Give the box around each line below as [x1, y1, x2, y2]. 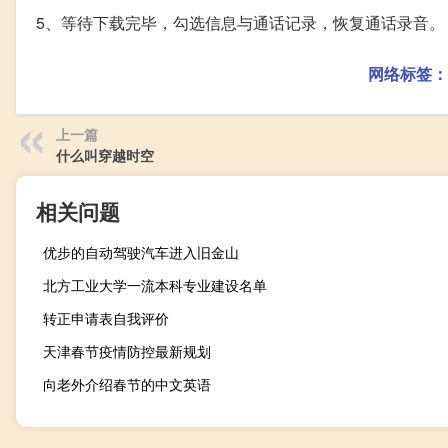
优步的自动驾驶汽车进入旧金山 [43, 242, 239, 263]
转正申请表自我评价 [43, 308, 169, 329]
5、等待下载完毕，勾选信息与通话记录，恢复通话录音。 [36, 11, 445, 35]
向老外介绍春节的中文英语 [43, 374, 211, 395]
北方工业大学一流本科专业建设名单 [43, 275, 267, 296]
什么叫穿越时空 [56, 145, 154, 166]
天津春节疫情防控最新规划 [43, 341, 211, 362]
